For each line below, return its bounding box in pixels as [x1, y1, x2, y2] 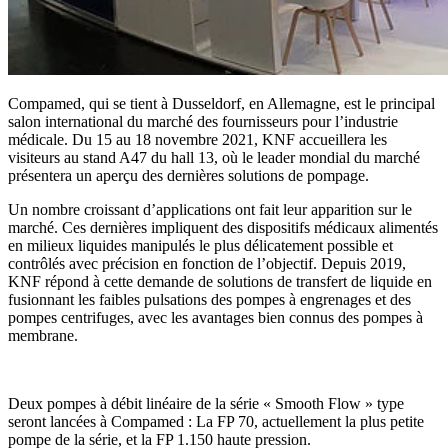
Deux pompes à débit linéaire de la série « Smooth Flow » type [8, 394, 404, 412]
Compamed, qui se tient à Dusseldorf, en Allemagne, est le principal [8, 94, 435, 112]
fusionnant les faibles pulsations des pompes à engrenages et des [8, 290, 411, 308]
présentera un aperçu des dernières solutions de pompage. [8, 166, 369, 184]
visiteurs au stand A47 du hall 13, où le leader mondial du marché [8, 148, 420, 166]
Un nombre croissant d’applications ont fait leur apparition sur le [8, 200, 412, 218]
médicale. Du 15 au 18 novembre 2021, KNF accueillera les [8, 130, 387, 148]
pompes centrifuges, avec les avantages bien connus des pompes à [8, 308, 423, 326]
